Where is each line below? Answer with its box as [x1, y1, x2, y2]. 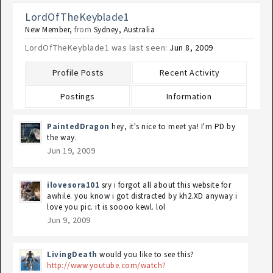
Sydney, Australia [93, 24, 155, 35]
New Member [25, 24, 69, 35]
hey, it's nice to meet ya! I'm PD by [112, 121, 235, 132]
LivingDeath [47, 249, 97, 260]
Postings [60, 91, 95, 102]
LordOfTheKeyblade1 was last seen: [25, 42, 168, 53]
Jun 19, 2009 [47, 145, 95, 156]
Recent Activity [159, 67, 220, 78]
